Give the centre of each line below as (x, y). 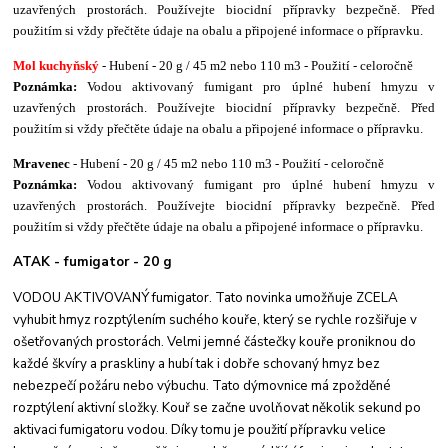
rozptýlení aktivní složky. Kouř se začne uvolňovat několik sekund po (217, 407)
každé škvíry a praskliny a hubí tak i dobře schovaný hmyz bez (197, 363)
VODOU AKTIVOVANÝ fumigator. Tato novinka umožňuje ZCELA (206, 297)
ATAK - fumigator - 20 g (93, 261)
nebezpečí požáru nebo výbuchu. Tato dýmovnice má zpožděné (202, 385)
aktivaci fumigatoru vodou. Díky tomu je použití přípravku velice (200, 429)
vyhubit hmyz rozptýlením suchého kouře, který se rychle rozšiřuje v (215, 319)
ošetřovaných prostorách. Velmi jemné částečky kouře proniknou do (215, 341)
